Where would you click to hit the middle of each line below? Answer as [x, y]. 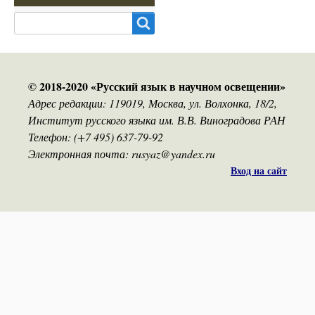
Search [31, 20]
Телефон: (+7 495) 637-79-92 [96, 137]
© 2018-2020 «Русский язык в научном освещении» [157, 86]
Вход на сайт [259, 171]
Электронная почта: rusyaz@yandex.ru [122, 154]
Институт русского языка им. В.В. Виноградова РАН [157, 120]
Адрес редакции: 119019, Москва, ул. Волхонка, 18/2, [153, 103]
